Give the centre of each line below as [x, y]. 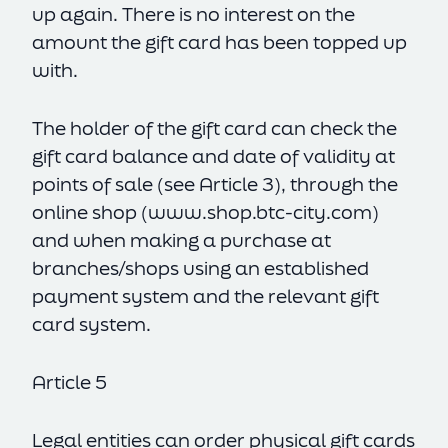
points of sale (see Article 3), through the [215, 184]
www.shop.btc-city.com [260, 212]
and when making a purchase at [181, 240]
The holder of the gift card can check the [214, 128]
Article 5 [69, 382]
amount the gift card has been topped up [219, 42]
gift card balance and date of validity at [213, 156]
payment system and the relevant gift [205, 296]
